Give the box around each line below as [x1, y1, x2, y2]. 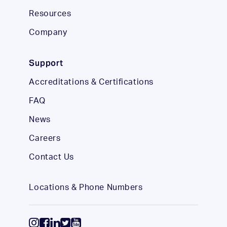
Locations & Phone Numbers [29, 183, 143, 192]
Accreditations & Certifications [29, 78, 154, 87]
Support [29, 58, 63, 69]
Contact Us [29, 153, 74, 162]
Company [29, 28, 67, 36]
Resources [29, 9, 71, 18]
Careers [29, 134, 61, 143]
